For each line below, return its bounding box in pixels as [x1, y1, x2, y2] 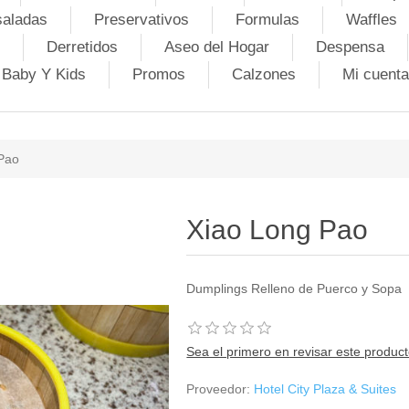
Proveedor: [186, 382, 251, 396]
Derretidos [46, 38, 118, 56]
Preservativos [94, 11, 189, 28]
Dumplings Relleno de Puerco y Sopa [186, 281, 403, 296]
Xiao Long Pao [186, 215, 369, 245]
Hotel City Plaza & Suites [254, 382, 397, 396]
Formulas [236, 11, 299, 28]
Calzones [231, 66, 296, 83]
